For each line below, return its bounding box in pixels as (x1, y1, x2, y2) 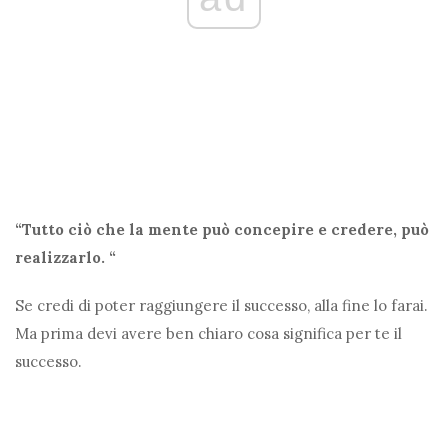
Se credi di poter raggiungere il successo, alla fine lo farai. (15, 296, 428, 316)
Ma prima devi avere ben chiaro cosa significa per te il (15, 324, 402, 344)
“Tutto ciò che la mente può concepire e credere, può (15, 220, 429, 240)
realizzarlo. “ (15, 248, 116, 268)
